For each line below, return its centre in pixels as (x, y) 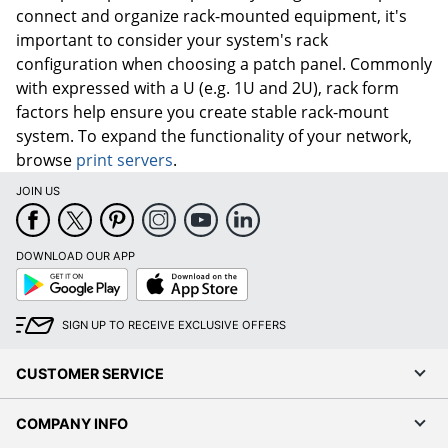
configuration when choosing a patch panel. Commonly (224, 63)
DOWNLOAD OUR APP (75, 255)
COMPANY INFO (72, 423)
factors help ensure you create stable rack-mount (202, 111)
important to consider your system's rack (172, 39)
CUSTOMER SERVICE (90, 373)
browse (46, 159)
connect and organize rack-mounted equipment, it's (211, 15)
